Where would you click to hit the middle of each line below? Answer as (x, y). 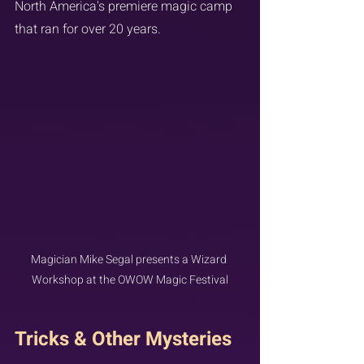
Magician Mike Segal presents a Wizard (130, 259)
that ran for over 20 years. (88, 29)
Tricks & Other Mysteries (123, 339)
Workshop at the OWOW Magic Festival (130, 279)
